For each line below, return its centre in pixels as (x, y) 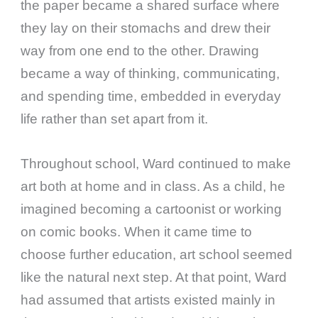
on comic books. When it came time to (137, 232)
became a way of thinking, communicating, (150, 74)
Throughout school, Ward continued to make (156, 164)
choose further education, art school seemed (157, 255)
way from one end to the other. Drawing (140, 51)
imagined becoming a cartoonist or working (152, 209)
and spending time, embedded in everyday (151, 97)
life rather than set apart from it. (115, 119)
